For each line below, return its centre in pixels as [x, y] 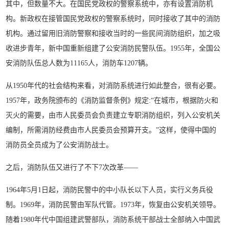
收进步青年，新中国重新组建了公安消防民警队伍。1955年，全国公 [113, 48]
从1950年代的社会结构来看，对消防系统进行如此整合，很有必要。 [113, 85]
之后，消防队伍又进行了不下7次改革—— [72, 167]
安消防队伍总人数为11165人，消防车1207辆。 [79, 63]
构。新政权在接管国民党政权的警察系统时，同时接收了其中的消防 [113, 18]
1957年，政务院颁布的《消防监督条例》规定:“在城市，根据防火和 [112, 100]
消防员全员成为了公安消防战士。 [60, 145]
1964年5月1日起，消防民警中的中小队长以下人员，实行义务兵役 [110, 190]
